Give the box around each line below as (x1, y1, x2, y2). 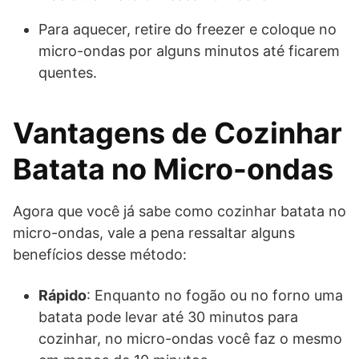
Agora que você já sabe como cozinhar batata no (13, 203, 346, 220)
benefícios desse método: (13, 246, 187, 264)
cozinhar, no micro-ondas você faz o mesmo (38, 330, 342, 348)
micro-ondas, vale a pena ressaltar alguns (13, 224, 295, 242)
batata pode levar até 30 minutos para (38, 309, 298, 326)
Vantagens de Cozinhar (13, 115, 342, 151)
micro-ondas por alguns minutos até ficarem (38, 42, 340, 60)
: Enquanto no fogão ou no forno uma (87, 287, 343, 305)
